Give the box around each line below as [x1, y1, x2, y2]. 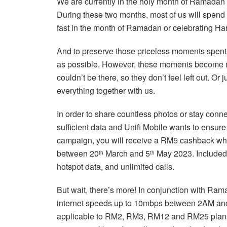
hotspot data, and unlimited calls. [57, 161, 174, 173]
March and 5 [103, 147, 150, 160]
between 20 [57, 147, 99, 160]
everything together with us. [57, 85, 155, 97]
